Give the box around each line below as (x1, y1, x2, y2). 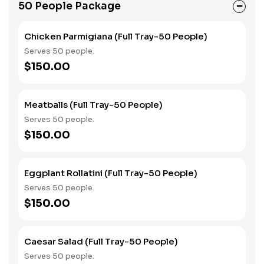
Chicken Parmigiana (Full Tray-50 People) (24, 31, 207, 42)
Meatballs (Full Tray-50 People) (24, 99, 163, 110)
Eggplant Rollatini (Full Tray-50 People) (24, 167, 197, 179)
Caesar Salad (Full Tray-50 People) (24, 236, 178, 247)
